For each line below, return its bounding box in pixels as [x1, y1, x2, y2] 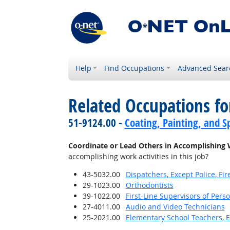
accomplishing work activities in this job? [68, 151, 208, 161]
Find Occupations [104, 63, 165, 73]
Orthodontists [125, 180, 174, 190]
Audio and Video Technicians [125, 202, 225, 212]
